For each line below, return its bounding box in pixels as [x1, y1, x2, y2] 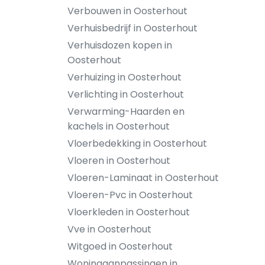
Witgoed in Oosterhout [67, 240, 173, 253]
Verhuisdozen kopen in [67, 38, 172, 52]
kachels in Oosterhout [67, 119, 170, 133]
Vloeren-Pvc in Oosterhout [67, 188, 193, 202]
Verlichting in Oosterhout [67, 88, 184, 101]
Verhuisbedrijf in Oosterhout [67, 21, 198, 35]
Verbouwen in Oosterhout [67, 4, 188, 18]
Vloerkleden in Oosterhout [67, 205, 190, 219]
